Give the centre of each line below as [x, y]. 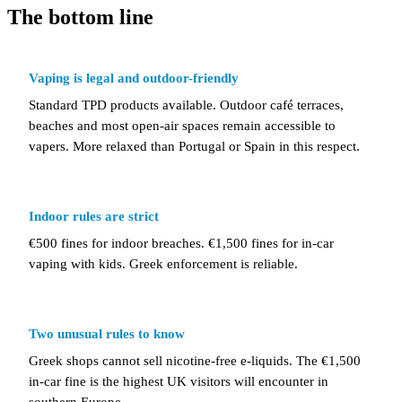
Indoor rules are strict [94, 217]
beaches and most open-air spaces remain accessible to [182, 126]
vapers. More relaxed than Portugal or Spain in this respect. [194, 147]
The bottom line [80, 17]
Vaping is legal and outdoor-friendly [134, 79]
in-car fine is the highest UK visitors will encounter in [179, 382]
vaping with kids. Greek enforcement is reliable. [163, 264]
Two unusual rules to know [107, 334]
